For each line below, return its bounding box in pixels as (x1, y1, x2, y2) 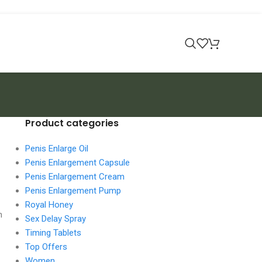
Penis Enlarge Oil (25, 143, 88, 154)
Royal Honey (25, 199, 73, 210)
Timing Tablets (25, 227, 81, 238)
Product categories (25, 116, 119, 130)
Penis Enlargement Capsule (25, 157, 130, 168)
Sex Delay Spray (25, 213, 86, 224)
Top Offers (25, 242, 67, 252)
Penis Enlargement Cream (25, 171, 125, 182)
